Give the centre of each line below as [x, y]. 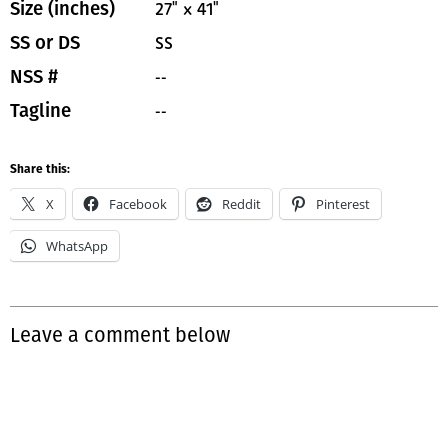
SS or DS [45, 42]
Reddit [241, 203]
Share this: [40, 169]
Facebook [138, 203]
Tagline [40, 110]
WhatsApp [77, 245]
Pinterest [343, 203]
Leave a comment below [120, 334]
